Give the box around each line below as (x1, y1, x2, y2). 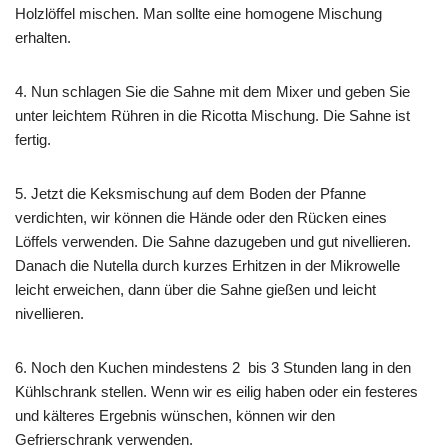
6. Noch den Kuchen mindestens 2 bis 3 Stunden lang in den (15, 359, 411, 377)
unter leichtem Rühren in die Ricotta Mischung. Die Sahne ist (15, 107, 410, 125)
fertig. (15, 131, 51, 149)
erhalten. (15, 29, 71, 47)
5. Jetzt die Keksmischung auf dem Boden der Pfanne (15, 185, 366, 203)
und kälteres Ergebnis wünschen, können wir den (15, 407, 335, 425)
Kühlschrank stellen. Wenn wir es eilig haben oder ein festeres (15, 383, 418, 401)
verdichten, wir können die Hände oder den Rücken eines (15, 209, 387, 227)
